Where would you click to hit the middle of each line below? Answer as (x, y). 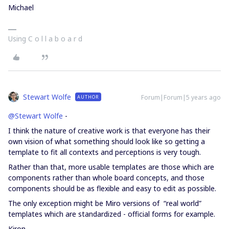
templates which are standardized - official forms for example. (112, 214)
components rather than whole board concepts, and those (106, 177)
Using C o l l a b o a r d (45, 38)
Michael (21, 7)
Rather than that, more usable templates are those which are (111, 167)
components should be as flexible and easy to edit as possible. (112, 188)
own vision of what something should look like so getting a (107, 141)
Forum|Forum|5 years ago (181, 97)
